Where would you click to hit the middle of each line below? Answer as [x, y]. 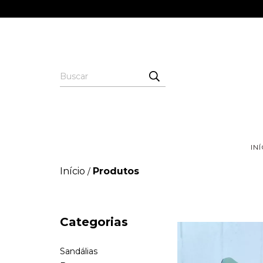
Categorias [94, 222]
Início [73, 171]
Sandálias [79, 251]
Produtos [116, 171]
